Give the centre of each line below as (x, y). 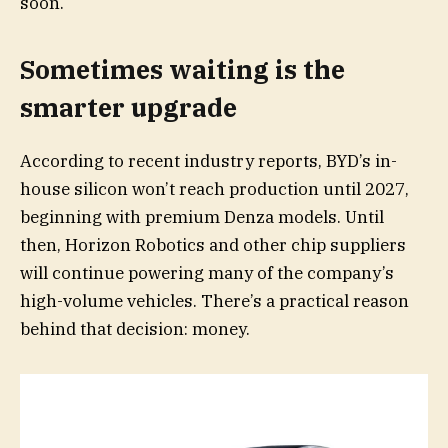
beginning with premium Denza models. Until (202, 216)
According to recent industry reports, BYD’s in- (208, 160)
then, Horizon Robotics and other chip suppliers (213, 244)
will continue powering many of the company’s (207, 272)
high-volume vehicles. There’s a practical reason (214, 300)
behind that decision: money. (135, 328)
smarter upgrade (128, 108)
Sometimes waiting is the (182, 70)
